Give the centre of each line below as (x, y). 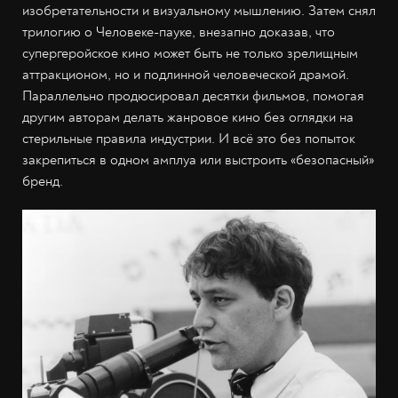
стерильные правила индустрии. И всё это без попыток (189, 139)
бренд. (43, 181)
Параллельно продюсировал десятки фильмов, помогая (193, 96)
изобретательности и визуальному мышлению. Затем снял (199, 11)
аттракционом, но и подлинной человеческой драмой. (186, 75)
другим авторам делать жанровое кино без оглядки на (188, 117)
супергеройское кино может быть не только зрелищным (190, 53)
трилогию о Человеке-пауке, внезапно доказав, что (179, 32)
